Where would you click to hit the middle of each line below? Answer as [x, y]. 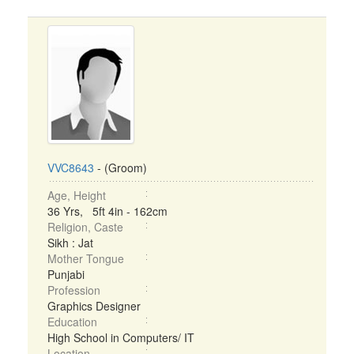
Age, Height [77, 195]
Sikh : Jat [70, 243]
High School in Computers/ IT [121, 337]
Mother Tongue [86, 258]
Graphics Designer [94, 306]
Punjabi [66, 274]
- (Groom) [121, 168]
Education [72, 322]
